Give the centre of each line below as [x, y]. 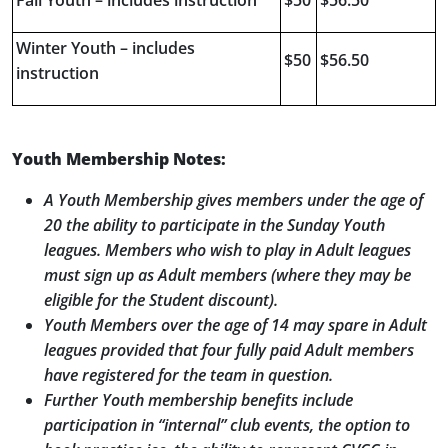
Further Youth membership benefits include [198, 400]
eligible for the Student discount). [161, 300]
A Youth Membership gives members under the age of [233, 200]
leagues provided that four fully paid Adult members [229, 350]
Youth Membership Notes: [119, 159]
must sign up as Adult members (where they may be [227, 275]
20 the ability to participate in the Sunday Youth [214, 225]
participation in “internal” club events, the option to [227, 425]
